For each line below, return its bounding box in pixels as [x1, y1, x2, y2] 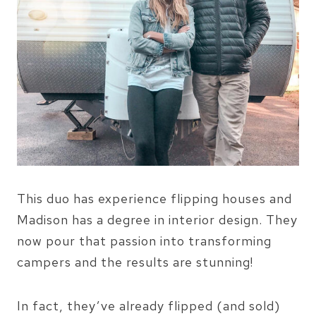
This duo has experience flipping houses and [17, 190, 292, 207]
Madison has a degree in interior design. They [17, 212, 298, 228]
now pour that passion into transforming [17, 233, 272, 249]
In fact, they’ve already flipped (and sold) [17, 298, 280, 314]
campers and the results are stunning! [17, 254, 253, 270]
